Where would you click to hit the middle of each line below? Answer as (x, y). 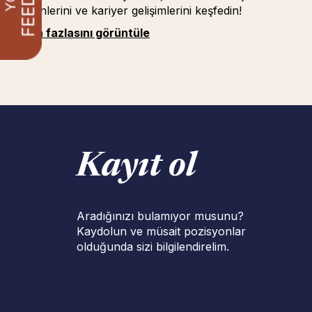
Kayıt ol (136, 168)
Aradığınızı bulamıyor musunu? (160, 216)
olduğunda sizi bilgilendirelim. (153, 247)
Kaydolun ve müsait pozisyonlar (161, 231)
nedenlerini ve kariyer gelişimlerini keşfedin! (128, 10)
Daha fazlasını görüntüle (82, 33)
